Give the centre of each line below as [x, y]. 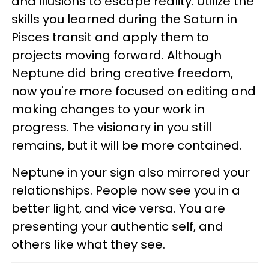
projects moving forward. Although [116, 55]
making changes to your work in [108, 109]
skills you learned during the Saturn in [124, 19]
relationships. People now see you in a [126, 190]
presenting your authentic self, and [117, 226]
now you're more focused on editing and [134, 91]
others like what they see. [88, 244]
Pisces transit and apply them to [110, 37]
